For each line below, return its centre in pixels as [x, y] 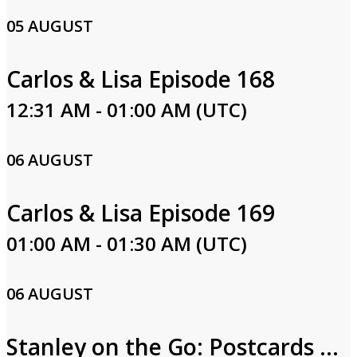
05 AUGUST [50, 26]
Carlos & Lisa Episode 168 [141, 79]
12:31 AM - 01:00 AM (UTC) [127, 110]
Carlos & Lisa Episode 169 [141, 213]
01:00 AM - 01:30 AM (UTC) [127, 243]
